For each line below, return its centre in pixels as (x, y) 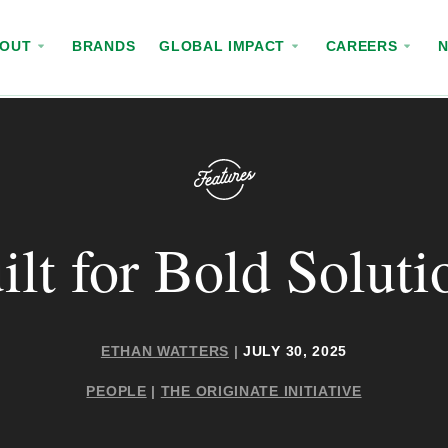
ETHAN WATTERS (164, 350)
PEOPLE (116, 390)
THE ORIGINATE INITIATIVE (261, 390)
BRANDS (104, 46)
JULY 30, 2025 (293, 350)
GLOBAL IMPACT (224, 46)
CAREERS (364, 46)
